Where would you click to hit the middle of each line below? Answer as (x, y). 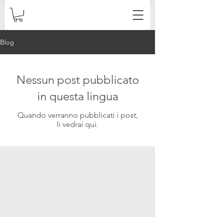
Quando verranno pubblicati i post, (77, 115)
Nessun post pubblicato (77, 80)
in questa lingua (77, 96)
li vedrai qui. (77, 124)
